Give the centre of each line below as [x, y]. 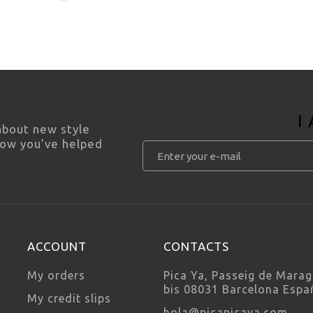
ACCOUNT [57, 246]
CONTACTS [196, 246]
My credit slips [69, 298]
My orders [56, 275]
